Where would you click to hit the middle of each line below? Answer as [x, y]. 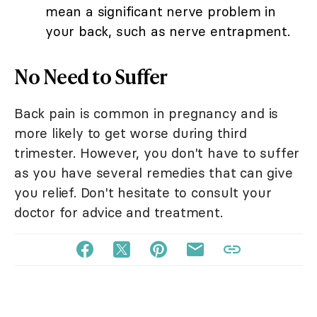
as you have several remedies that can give [154, 173]
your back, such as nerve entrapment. [168, 31]
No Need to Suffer [91, 76]
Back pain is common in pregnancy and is [146, 114]
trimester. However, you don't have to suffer [157, 153]
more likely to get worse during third [131, 133]
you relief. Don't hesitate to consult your [143, 193]
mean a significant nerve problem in [161, 12]
